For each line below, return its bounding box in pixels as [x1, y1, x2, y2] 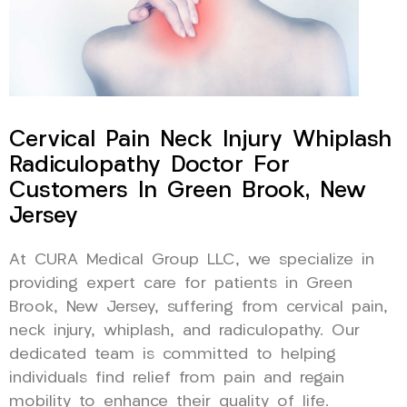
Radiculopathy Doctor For [9, 154, 290, 177]
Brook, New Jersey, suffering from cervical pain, [9, 299, 388, 315]
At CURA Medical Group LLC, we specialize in [9, 252, 374, 268]
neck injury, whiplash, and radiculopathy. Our [9, 323, 360, 339]
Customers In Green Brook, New [9, 179, 366, 203]
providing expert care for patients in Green [9, 275, 352, 292]
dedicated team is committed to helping [9, 346, 336, 362]
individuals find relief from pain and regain [9, 370, 344, 386]
